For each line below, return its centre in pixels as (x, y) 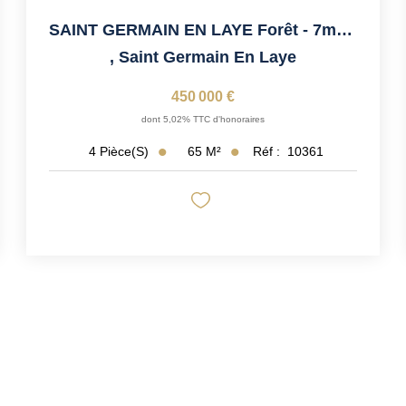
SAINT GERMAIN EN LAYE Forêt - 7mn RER (344, 29)
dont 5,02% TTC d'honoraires (203, 119)
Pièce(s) (125, 152)
